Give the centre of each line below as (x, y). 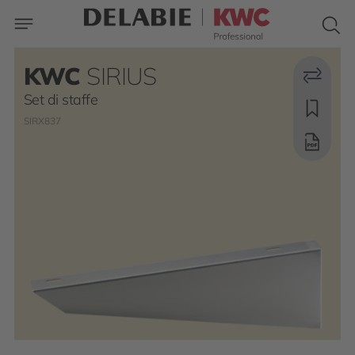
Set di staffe (61, 99)
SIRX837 (42, 121)
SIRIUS (122, 76)
